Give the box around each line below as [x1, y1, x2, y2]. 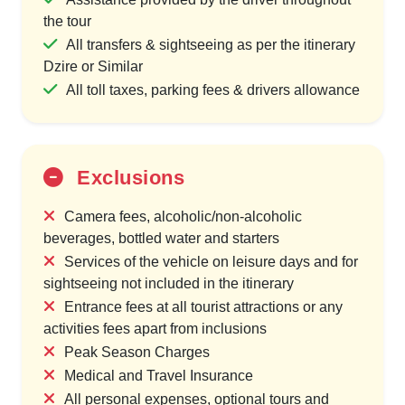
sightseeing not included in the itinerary [43, 275, 294, 291]
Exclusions [71, 165, 184, 189]
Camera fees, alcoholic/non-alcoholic [64, 208, 302, 224]
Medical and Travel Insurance [64, 367, 253, 383]
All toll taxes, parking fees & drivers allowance [66, 81, 360, 98]
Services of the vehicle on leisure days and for [64, 253, 358, 269]
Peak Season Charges [64, 344, 210, 360]
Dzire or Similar [43, 58, 143, 74]
